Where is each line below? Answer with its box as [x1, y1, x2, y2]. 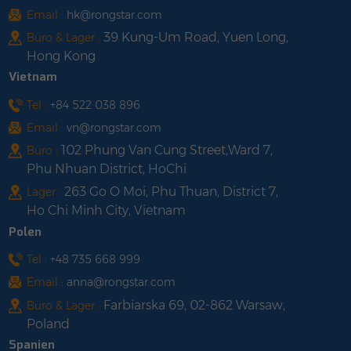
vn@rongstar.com [67, 121, 161, 134]
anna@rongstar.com [67, 276, 175, 289]
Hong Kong [27, 48, 96, 63]
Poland [27, 316, 70, 331]
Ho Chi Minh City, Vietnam [27, 203, 186, 219]
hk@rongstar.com [67, 8, 162, 21]
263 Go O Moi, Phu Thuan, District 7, [64, 184, 278, 200]
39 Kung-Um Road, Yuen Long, [103, 29, 288, 45]
